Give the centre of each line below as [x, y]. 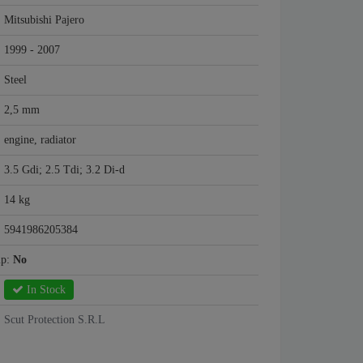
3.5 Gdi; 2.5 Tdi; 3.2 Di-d [64, 170]
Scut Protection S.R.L [55, 320]
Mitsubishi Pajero [44, 20]
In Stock [45, 290]
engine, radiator [40, 140]
